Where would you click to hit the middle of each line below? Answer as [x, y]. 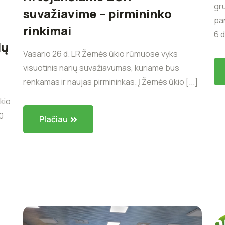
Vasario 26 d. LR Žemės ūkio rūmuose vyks [100, 53]
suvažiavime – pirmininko [97, 13]
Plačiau [53, 119]
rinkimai [47, 30]
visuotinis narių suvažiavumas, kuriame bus [101, 68]
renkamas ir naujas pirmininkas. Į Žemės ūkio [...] [110, 82]
